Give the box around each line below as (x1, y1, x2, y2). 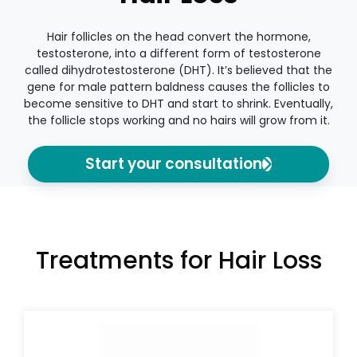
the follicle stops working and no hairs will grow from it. (27, 112, 330, 128)
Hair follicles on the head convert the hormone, (46, 28, 311, 45)
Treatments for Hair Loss (35, 243, 322, 277)
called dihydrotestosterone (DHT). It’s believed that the (25, 61, 332, 78)
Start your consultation (85, 152, 262, 175)
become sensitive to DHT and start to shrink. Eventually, (24, 95, 333, 112)
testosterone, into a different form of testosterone (36, 45, 321, 61)
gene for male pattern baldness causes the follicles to (27, 78, 330, 95)
